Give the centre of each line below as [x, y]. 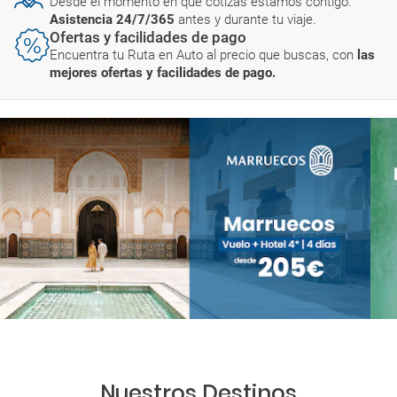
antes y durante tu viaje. [247, 19]
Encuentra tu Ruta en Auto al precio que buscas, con [203, 54]
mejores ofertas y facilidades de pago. [163, 72]
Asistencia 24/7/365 [114, 19]
